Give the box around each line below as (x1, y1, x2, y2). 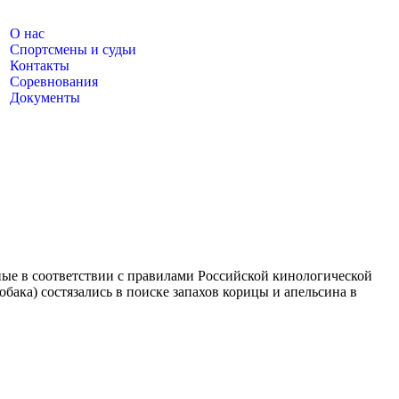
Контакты (9, 58, 69, 73)
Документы (9, 90, 80, 105)
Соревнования (9, 74, 98, 89)
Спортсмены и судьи (9, 42, 136, 57)
